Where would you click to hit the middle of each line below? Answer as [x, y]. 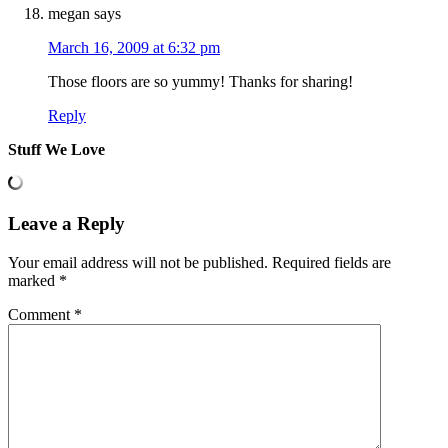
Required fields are [331, 262]
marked [33, 280]
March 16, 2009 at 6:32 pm [134, 48]
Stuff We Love [56, 150]
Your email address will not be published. [138, 262]
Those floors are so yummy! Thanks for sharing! [200, 82]
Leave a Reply [66, 224]
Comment [41, 314]
